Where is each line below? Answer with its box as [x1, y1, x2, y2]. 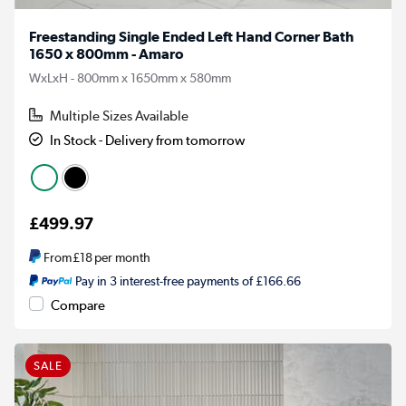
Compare [51, 297, 105, 314]
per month [93, 250, 150, 265]
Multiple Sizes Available [50, 107, 189, 124]
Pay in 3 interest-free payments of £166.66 [74, 274, 301, 288]
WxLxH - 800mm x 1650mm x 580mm [29, 69, 231, 86]
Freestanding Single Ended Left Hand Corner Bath [29, 27, 353, 45]
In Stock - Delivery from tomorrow [50, 131, 246, 149]
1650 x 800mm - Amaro [29, 44, 184, 63]
